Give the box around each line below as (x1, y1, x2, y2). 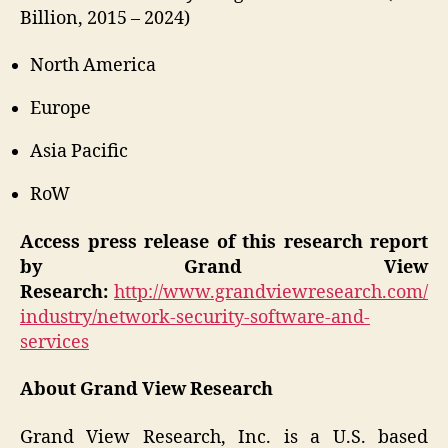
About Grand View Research (20, 378, 273, 402)
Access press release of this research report (20, 230, 428, 254)
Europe (30, 97, 91, 121)
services (20, 330, 89, 354)
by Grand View (20, 255, 428, 279)
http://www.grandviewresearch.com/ (114, 280, 428, 304)
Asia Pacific (30, 140, 128, 164)
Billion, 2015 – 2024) (20, 6, 190, 30)
